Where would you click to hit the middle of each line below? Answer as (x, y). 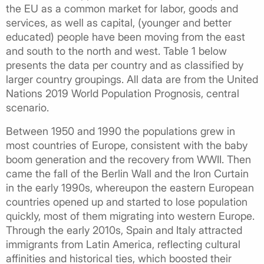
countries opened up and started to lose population (127, 202)
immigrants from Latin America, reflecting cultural (123, 244)
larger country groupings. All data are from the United (132, 79)
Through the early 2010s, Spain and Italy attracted (124, 230)
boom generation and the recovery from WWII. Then (128, 159)
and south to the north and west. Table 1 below (116, 51)
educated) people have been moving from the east (126, 37)
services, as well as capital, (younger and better (119, 22)
